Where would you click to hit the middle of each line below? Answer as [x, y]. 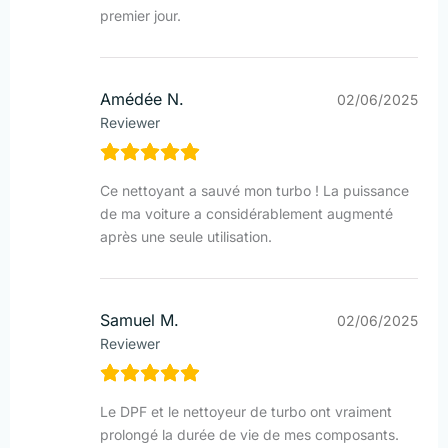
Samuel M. [139, 320]
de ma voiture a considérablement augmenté [246, 214]
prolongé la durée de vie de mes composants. [249, 435]
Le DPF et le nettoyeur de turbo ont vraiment [246, 412]
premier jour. [140, 16]
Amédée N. [142, 99]
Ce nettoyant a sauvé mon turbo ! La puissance [254, 191]
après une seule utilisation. [186, 237]
